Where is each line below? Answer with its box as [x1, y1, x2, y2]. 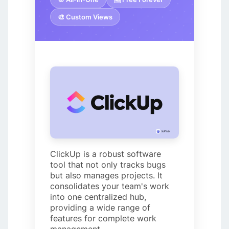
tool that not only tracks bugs [50, 159, 166, 170]
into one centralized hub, [50, 192, 147, 202]
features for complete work [50, 213, 157, 224]
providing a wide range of [50, 202, 151, 213]
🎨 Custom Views [58, 12, 113, 21]
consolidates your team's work [50, 181, 170, 192]
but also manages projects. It [50, 170, 163, 181]
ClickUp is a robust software [50, 149, 162, 159]
